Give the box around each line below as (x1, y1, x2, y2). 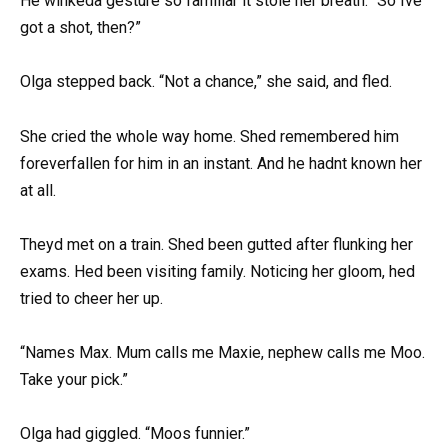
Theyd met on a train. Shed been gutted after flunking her (20, 234, 413, 254)
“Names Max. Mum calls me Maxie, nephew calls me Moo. (20, 343, 425, 362)
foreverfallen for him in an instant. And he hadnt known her (20, 153, 422, 173)
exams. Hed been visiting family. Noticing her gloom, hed (20, 261, 415, 281)
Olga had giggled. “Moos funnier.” (20, 424, 250, 444)
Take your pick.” (20, 370, 128, 389)
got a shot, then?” (20, 18, 141, 38)
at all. (20, 180, 56, 200)
